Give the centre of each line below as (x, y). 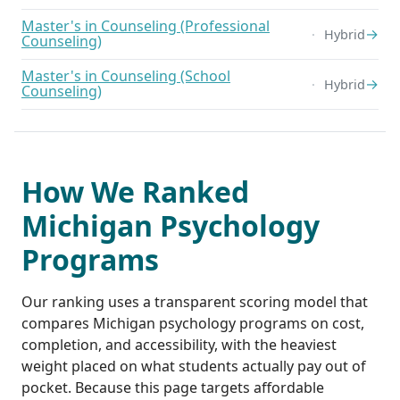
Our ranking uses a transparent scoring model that (195, 301)
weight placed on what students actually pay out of (194, 366)
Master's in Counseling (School (126, 76)
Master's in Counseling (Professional (146, 26)
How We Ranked (135, 191)
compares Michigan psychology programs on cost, (193, 323)
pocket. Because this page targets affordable (173, 387)
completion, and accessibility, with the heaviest (179, 344)
